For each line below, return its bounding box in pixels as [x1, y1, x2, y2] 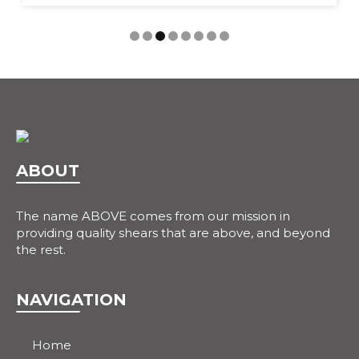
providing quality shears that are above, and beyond [16, 225, 330, 241]
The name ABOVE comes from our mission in [16, 208, 290, 224]
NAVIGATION [16, 290, 127, 310]
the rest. [16, 242, 66, 258]
